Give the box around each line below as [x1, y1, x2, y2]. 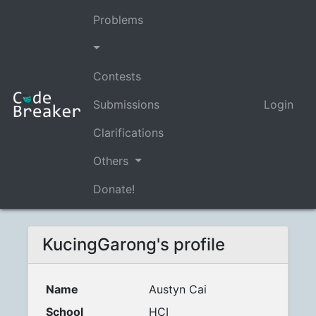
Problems [93, 13, 143, 27]
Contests [93, 69, 141, 83]
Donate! [93, 182, 135, 196]
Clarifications [93, 126, 164, 140]
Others [93, 154, 132, 168]
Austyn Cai [148, 282, 207, 296]
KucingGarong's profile [42, 234, 225, 255]
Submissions [93, 97, 159, 111]
